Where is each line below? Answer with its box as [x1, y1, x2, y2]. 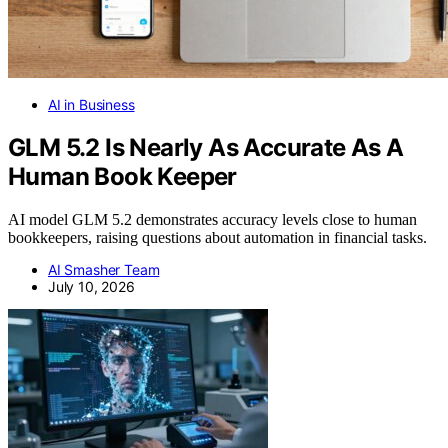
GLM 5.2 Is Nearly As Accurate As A [8, 132, 404, 162]
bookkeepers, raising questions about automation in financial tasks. [8, 228, 427, 246]
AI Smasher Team [48, 260, 160, 278]
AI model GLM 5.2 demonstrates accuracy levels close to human [8, 210, 417, 228]
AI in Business [48, 95, 135, 113]
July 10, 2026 [48, 277, 135, 295]
